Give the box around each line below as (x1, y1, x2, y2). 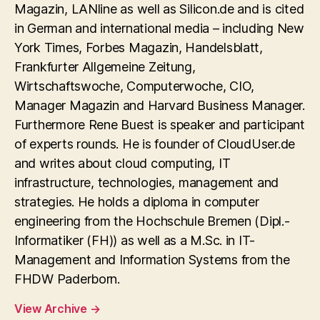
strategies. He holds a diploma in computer (14, 194, 259, 209)
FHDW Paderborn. (14, 271, 120, 286)
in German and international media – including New (14, 20, 304, 36)
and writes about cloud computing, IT (14, 155, 231, 171)
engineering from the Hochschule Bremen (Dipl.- (14, 213, 290, 229)
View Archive (14, 301, 90, 316)
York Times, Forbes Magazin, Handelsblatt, (14, 39, 263, 55)
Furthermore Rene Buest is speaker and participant (14, 116, 305, 132)
